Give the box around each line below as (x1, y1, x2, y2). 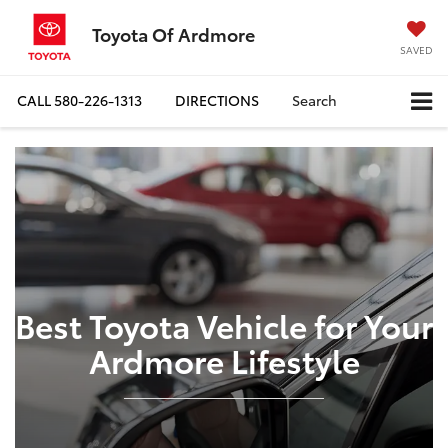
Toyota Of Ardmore (92, 21, 255, 47)
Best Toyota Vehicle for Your (15, 300, 433, 347)
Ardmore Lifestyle (88, 335, 360, 382)
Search (292, 90, 337, 111)
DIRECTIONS (175, 90, 259, 111)
